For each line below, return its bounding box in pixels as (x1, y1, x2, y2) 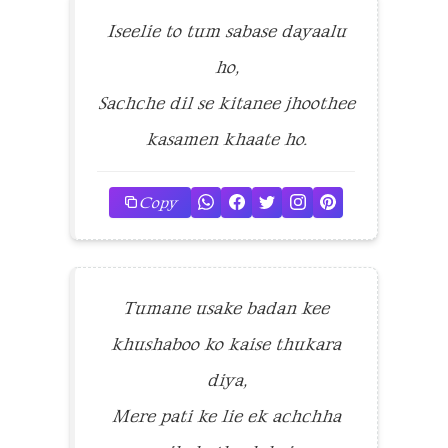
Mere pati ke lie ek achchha (111, 404, 341, 427)
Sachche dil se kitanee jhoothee (97, 91, 355, 114)
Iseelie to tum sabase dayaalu (106, 19, 346, 42)
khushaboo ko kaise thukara (111, 332, 341, 355)
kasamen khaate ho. (145, 127, 307, 150)
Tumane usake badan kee (123, 296, 329, 319)
